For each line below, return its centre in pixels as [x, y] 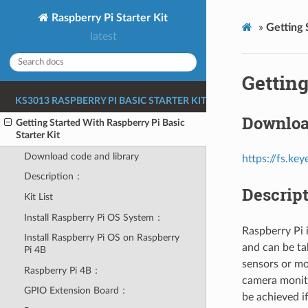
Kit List [38, 197]
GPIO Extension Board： [76, 291]
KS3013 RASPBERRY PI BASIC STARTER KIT [111, 101]
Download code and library [81, 156]
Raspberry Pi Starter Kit [108, 18]
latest [103, 37]
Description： [53, 177]
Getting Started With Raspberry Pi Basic [101, 123]
